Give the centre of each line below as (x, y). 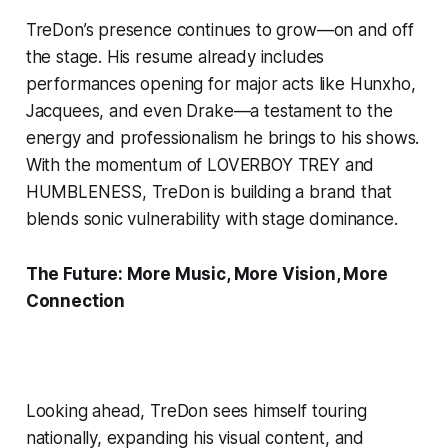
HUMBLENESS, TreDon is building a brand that (208, 191)
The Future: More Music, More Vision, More (206, 273)
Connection (75, 300)
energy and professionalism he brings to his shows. (222, 137)
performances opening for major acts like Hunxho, (220, 83)
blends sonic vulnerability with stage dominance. (211, 218)
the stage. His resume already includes (175, 56)
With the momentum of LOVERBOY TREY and (200, 164)
